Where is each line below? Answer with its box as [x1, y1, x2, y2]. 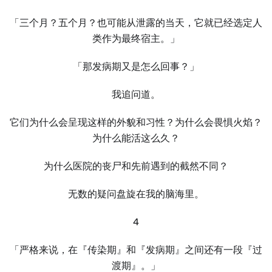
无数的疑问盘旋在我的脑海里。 [68, 188, 204, 200]
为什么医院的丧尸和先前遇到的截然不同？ [44, 160, 228, 172]
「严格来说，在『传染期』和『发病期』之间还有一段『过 [10, 244, 262, 256]
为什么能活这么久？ [92, 132, 180, 144]
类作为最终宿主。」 [92, 33, 180, 44]
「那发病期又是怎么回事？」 [73, 61, 199, 72]
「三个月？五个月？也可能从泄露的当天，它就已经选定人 [10, 17, 262, 29]
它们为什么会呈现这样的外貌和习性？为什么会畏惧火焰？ [10, 117, 262, 128]
